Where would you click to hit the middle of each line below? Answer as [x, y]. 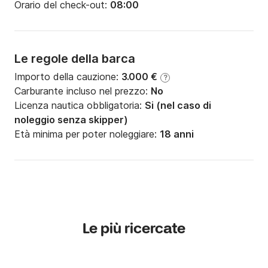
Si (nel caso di [178, 106]
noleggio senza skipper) [71, 120]
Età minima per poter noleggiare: [87, 134]
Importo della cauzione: [68, 77]
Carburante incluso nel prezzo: [83, 91]
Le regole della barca [75, 59]
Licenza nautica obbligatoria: [80, 106]
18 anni [177, 134]
